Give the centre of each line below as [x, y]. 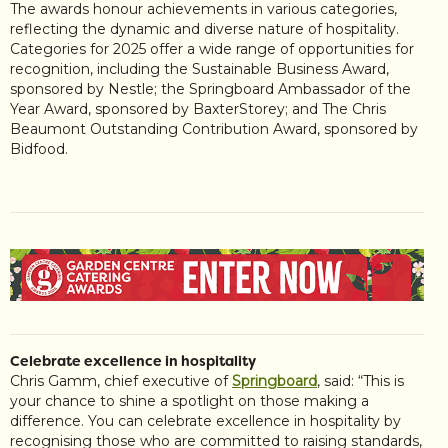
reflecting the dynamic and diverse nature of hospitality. [204, 29]
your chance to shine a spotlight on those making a [189, 401]
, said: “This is [360, 381]
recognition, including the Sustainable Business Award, [199, 69]
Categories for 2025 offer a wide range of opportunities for [212, 49]
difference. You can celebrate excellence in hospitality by [205, 421]
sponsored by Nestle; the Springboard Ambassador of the [210, 89]
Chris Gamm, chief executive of [121, 381]
